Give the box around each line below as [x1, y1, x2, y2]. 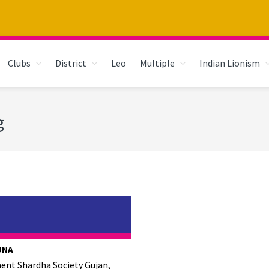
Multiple [140, 57, 175, 69]
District [55, 57, 86, 69]
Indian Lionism [199, 57, 260, 69]
